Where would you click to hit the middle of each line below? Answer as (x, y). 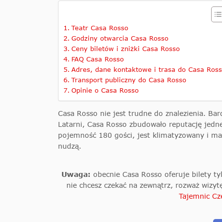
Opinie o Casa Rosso (105, 90)
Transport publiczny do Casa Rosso (129, 80)
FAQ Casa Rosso (97, 59)
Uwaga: (77, 174)
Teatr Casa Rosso (100, 28)
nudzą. (70, 146)
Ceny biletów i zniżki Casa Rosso (125, 49)
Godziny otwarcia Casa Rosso (120, 38)
